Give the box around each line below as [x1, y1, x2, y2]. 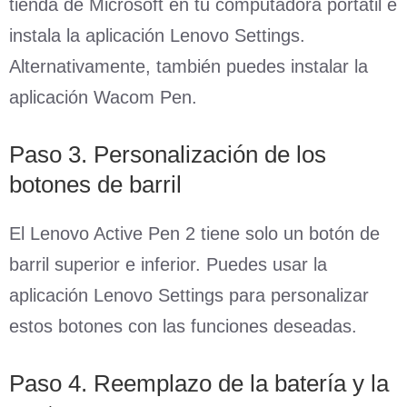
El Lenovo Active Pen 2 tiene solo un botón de [9, 223, 380, 243]
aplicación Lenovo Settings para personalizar [9, 284, 369, 305]
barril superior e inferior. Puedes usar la [9, 253, 327, 274]
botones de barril [9, 170, 182, 198]
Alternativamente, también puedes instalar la [9, 55, 368, 76]
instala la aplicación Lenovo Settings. [9, 25, 305, 45]
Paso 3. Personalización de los [9, 140, 326, 168]
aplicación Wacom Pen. [9, 86, 197, 107]
